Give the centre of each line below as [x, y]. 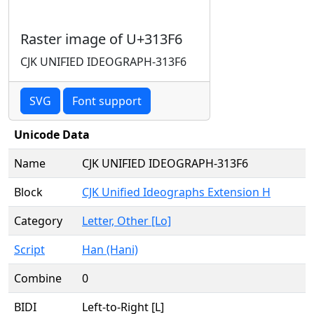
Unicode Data [52, 135]
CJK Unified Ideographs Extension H [176, 192]
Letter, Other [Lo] [127, 221]
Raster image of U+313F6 [101, 39]
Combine [38, 278]
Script [29, 250]
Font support [107, 101]
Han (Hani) [110, 250]
